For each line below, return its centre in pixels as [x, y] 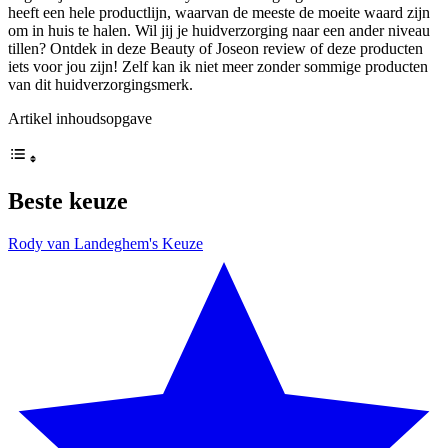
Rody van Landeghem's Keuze [105, 243]
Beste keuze [68, 200]
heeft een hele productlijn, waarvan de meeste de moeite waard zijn [219, 12]
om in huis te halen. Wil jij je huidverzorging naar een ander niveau [219, 30]
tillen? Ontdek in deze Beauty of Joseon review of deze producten [215, 48]
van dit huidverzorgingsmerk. [100, 84]
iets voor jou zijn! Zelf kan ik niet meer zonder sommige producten [218, 66]
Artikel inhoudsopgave [80, 118]
